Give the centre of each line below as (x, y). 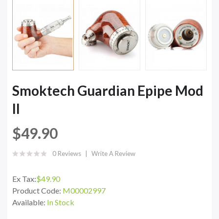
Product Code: (37, 190)
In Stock (61, 202)
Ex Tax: (24, 178)
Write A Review (113, 153)
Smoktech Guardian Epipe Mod (108, 90)
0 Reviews (67, 153)
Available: (30, 202)
